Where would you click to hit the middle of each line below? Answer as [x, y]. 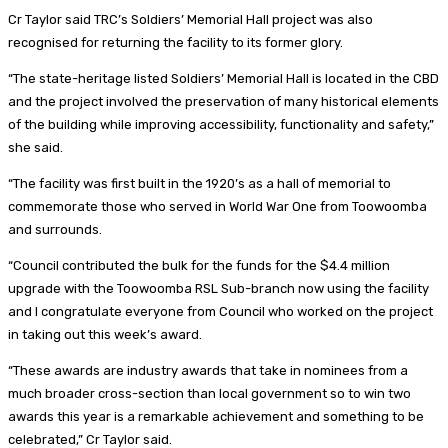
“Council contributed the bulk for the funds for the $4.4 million [199, 265]
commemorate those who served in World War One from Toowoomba [217, 206]
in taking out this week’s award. [106, 334]
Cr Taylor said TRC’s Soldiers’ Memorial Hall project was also [190, 19]
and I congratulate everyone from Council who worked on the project [220, 311]
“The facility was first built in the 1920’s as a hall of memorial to [199, 183]
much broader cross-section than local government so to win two [209, 393]
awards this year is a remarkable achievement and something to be [216, 416]
